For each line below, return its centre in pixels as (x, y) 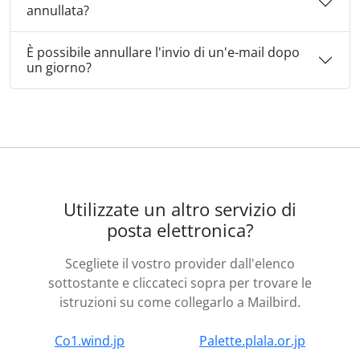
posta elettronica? (180, 231)
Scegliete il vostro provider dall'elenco (180, 264)
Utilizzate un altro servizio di (180, 210)
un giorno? (59, 68)
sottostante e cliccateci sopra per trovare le (180, 283)
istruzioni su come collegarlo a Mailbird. (180, 303)
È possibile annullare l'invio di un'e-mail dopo (163, 53)
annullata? (58, 11)
